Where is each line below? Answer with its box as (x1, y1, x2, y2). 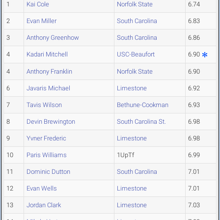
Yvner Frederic (27, 135, 66, 142)
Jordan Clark (27, 201, 61, 209)
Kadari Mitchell (27, 51, 68, 58)
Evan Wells (27, 185, 57, 192)
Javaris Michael (27, 84, 70, 92)
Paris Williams (27, 151, 67, 159)
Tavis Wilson (27, 101, 62, 109)
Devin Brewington (27, 118, 75, 126)
